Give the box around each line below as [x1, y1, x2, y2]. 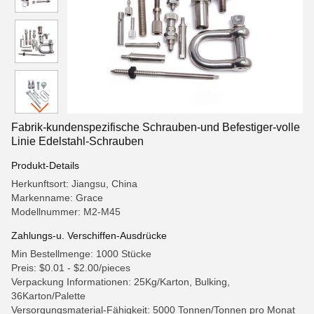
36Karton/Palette [11, 290, 86, 301]
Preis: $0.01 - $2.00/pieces [11, 262, 130, 273]
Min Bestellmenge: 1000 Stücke [11, 248, 151, 259]
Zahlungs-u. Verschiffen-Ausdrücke [11, 230, 167, 241]
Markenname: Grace [11, 192, 103, 203]
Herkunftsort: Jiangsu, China [11, 178, 137, 189]
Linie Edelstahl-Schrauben [11, 135, 144, 147]
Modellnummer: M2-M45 [11, 206, 121, 217]
